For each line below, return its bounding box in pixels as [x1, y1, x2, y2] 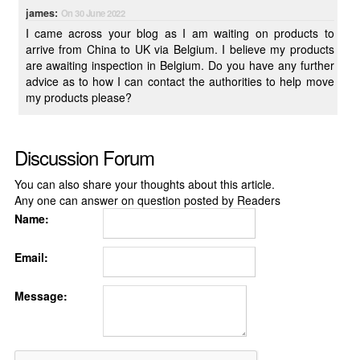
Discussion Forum [14, 143, 154, 171]
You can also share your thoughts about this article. [14, 176, 275, 192]
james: [25, 6, 61, 20]
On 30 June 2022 [60, 6, 125, 19]
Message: [14, 288, 67, 304]
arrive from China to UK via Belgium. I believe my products [25, 41, 334, 57]
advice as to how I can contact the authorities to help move [25, 73, 334, 89]
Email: [14, 249, 48, 265]
